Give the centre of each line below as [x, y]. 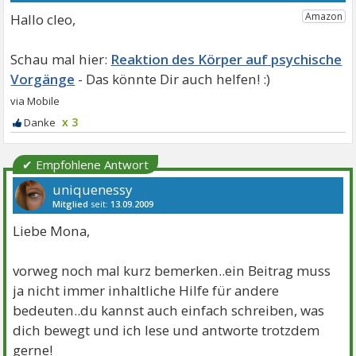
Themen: [165, 219]
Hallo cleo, [43, 20]
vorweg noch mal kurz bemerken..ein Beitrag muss [172, 271]
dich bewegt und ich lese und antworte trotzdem [166, 331]
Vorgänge [43, 79]
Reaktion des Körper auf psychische [226, 60]
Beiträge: [73, 219]
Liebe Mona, [52, 231]
